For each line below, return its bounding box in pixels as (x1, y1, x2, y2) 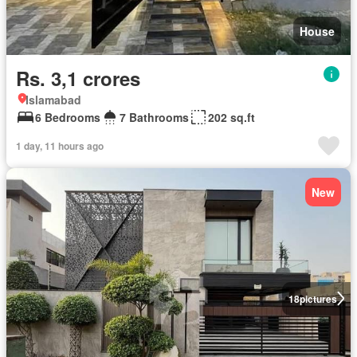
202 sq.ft (208, 108, 255, 125)
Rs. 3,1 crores (16, 64, 140, 92)
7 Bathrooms (120, 108, 189, 125)
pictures (299, 291, 337, 306)
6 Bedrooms (35, 108, 100, 125)
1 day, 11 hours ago (16, 138, 104, 153)
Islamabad (25, 91, 81, 108)
